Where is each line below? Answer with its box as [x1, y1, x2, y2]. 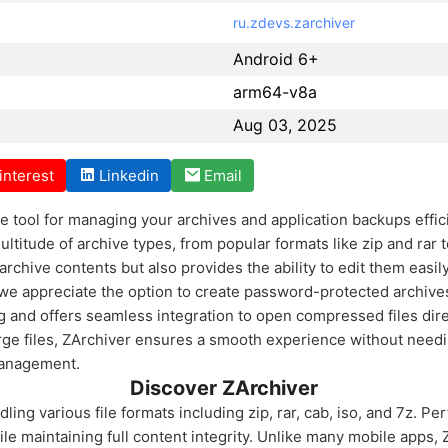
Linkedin [99, 166, 159, 185]
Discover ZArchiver [130, 376, 318, 400]
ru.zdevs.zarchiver [233, 14, 355, 31]
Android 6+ [233, 49, 319, 69]
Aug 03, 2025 [233, 115, 337, 135]
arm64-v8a [233, 82, 317, 102]
